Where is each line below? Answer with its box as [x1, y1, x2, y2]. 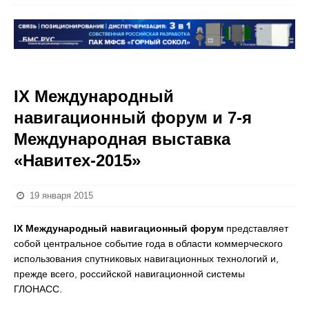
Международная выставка [14, 130, 230, 148]
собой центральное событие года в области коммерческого [14, 238, 283, 249]
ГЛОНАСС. [14, 283, 62, 295]
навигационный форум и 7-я [14, 108, 252, 127]
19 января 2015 [30, 190, 94, 201]
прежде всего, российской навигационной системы [14, 268, 245, 279]
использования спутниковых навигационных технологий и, [14, 253, 279, 264]
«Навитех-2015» [14, 151, 141, 170]
